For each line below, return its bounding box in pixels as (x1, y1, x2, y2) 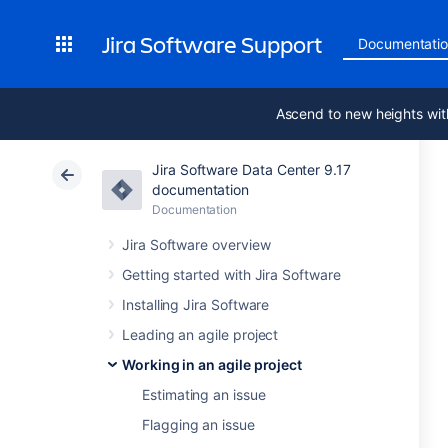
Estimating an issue (142, 386, 266, 403)
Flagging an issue (142, 416, 255, 433)
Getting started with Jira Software (122, 266, 341, 283)
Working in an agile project (122, 356, 303, 373)
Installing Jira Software (122, 296, 270, 313)
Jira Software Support (102, 28, 323, 60)
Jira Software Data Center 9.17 (152, 161, 351, 178)
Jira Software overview (122, 236, 271, 253)
